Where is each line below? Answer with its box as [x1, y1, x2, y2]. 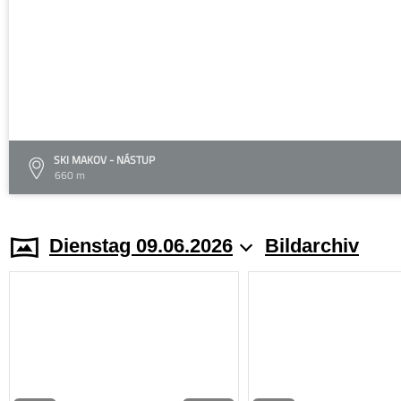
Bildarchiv [265, 234, 359, 257]
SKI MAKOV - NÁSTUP [54, 150, 155, 168]
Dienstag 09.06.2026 [49, 234, 233, 257]
